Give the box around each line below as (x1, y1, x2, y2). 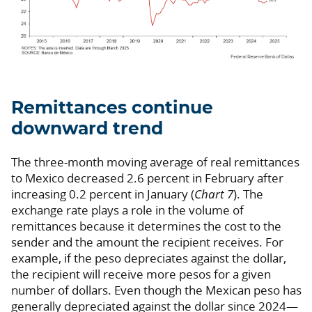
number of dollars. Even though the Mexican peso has (11, 282, 302, 299)
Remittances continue (11, 100, 213, 118)
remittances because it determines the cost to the (11, 218, 281, 235)
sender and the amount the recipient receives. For (11, 234, 283, 251)
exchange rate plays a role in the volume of (11, 202, 244, 219)
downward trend (11, 120, 163, 139)
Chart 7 (194, 186, 233, 203)
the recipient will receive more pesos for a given (11, 266, 271, 283)
